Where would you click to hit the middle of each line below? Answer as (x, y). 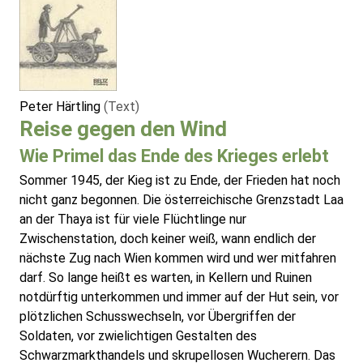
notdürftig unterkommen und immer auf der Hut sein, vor (179, 297)
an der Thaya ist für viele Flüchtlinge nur (133, 220)
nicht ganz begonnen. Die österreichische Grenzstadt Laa (181, 200)
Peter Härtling (62, 107)
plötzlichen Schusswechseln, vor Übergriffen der (158, 317)
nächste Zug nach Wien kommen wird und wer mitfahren (178, 258)
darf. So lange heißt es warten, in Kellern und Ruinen (166, 278)
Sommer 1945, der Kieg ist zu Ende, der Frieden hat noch (180, 181)
